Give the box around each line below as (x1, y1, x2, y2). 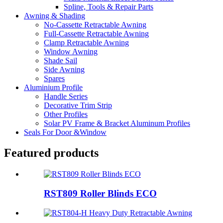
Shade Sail (44, 56, 77, 65)
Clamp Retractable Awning (44, 38, 129, 47)
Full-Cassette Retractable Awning (44, 29, 149, 38)
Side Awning (44, 65, 85, 74)
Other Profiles (44, 110, 88, 118)
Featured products (4, 146, 99, 160)
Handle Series (44, 92, 88, 101)
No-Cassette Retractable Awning (44, 20, 146, 29)
